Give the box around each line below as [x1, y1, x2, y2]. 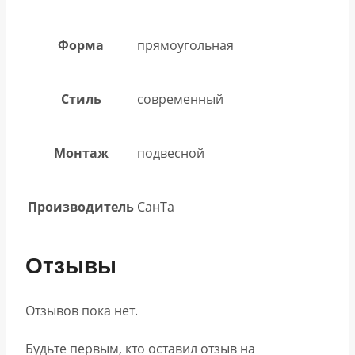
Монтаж [53, 144, 109, 162]
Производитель [28, 198, 134, 216]
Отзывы [25, 254, 116, 279]
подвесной [137, 144, 204, 162]
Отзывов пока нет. [25, 301, 138, 319]
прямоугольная [137, 36, 234, 55]
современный [137, 90, 223, 109]
